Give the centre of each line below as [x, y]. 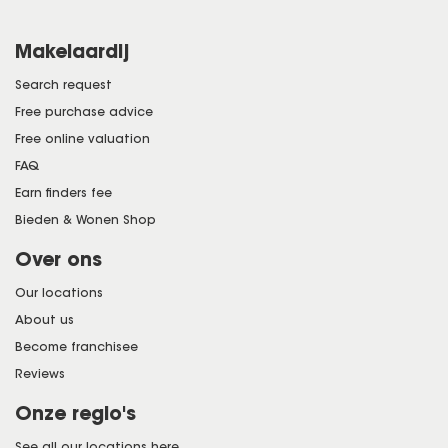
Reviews [40, 373]
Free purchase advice [84, 111]
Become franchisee [76, 346]
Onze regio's [75, 413]
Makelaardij [72, 51]
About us [44, 319]
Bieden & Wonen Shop [85, 219]
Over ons [58, 259]
